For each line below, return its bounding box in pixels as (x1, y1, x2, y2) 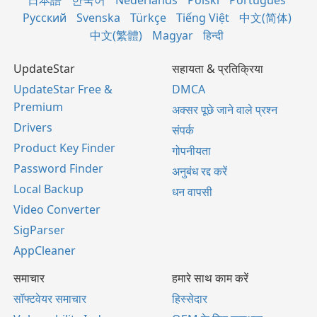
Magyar (152, 28, 193, 44)
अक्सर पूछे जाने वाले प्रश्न (172, 102, 277, 118)
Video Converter (13, 202, 100, 218)
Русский (22, 10, 67, 26)
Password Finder (13, 161, 103, 177)
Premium (13, 99, 63, 115)
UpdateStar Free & (13, 81, 113, 98)
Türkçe (129, 10, 166, 26)
